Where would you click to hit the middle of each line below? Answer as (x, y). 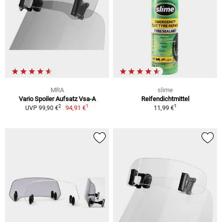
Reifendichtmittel (165, 99)
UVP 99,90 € (42, 108)
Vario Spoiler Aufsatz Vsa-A (57, 99)
